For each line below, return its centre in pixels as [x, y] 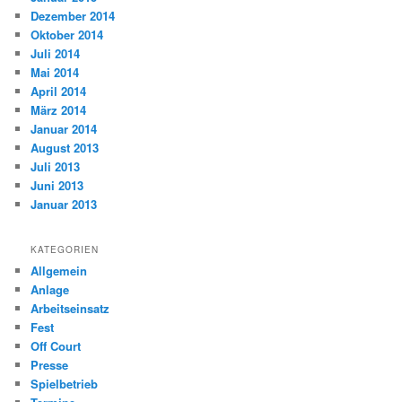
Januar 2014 [64, 129]
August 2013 [65, 148]
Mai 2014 [55, 73]
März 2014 [59, 110]
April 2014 [59, 92]
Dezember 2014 [73, 16]
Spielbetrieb [65, 383]
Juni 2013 [57, 186]
